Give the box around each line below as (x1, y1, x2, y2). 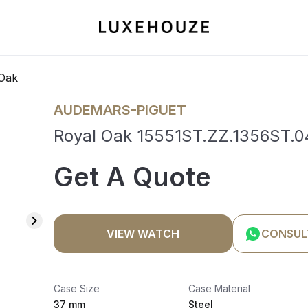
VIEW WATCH (107, 227, 179, 241)
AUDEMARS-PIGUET (54, 102, 186, 118)
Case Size (54, 283, 100, 294)
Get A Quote (54, 161, 211, 192)
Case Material (188, 283, 250, 294)
